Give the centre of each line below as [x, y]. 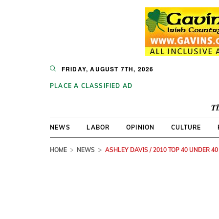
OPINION [140, 127]
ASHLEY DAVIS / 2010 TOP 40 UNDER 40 [161, 150]
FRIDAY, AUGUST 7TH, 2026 [108, 69]
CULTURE [186, 127]
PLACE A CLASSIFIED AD [91, 86]
